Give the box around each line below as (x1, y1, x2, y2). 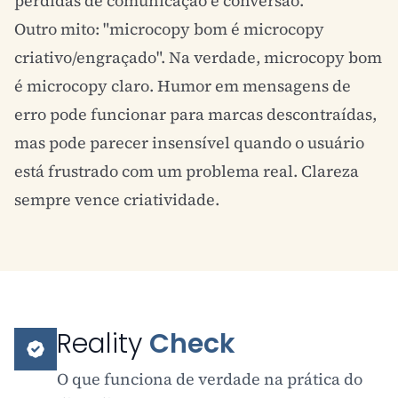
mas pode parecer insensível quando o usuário (14, 131, 364, 154)
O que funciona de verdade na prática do (57, 368, 362, 390)
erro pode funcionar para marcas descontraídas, (14, 103, 377, 125)
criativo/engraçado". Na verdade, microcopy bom (14, 46, 382, 68)
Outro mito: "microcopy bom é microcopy (14, 18, 324, 40)
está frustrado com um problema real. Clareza (14, 160, 359, 182)
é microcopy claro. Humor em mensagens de (14, 75, 351, 97)
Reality (57, 325, 149, 362)
